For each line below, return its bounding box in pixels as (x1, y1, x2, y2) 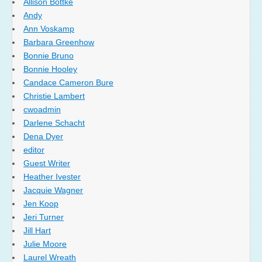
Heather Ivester (23, 172, 81, 182)
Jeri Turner (23, 212, 64, 222)
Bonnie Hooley (23, 64, 77, 74)
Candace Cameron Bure (23, 78, 113, 88)
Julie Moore (23, 239, 67, 249)
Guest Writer (23, 158, 70, 168)
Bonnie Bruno (23, 51, 74, 61)
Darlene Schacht (23, 118, 85, 128)
